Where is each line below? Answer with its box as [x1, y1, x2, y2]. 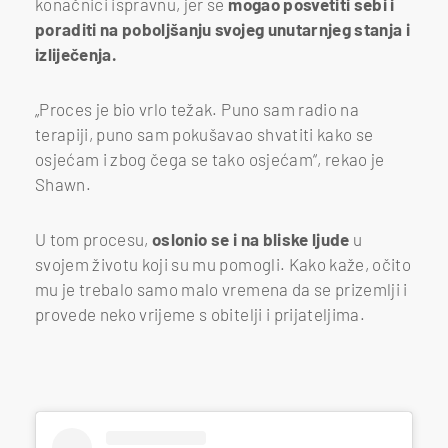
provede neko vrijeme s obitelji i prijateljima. [35, 303, 365, 324]
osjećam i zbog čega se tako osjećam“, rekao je [35, 148, 385, 169]
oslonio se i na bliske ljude [148, 228, 350, 249]
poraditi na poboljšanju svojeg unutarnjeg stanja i [35, 18, 410, 39]
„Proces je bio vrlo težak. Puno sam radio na [35, 98, 359, 119]
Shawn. [35, 173, 92, 194]
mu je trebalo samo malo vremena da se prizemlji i [35, 278, 408, 299]
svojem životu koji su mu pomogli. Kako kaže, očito [35, 253, 411, 274]
